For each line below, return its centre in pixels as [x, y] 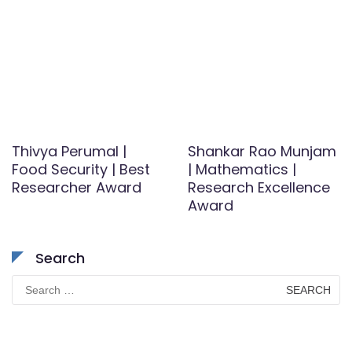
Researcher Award [77, 188]
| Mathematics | [242, 170]
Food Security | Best [81, 170]
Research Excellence [259, 188]
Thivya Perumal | [69, 152]
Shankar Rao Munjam [262, 152]
